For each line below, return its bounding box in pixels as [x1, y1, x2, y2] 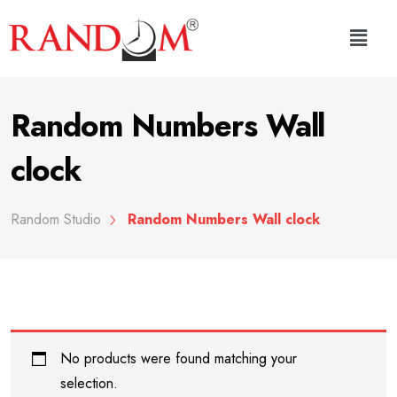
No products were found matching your [60, 347, 298, 369]
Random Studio [11, 208, 102, 230]
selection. [60, 372, 119, 393]
